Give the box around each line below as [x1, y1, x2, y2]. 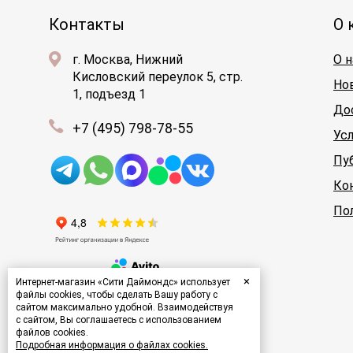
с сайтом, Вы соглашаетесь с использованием [16, 314, 221, 325]
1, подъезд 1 [72, 86, 146, 102]
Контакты [49, 14, 124, 34]
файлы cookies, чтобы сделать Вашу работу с [16, 289, 217, 300]
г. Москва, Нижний [72, 51, 183, 67]
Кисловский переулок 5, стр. [72, 69, 243, 84]
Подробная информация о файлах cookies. [16, 340, 208, 351]
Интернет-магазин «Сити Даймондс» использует [16, 277, 230, 288]
